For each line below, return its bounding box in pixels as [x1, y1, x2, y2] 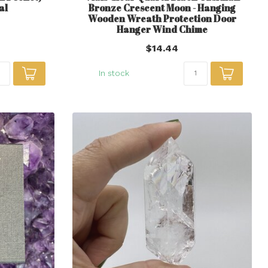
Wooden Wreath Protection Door [88, 12, 236, 25]
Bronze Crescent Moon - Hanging [89, 1, 236, 14]
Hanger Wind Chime [117, 23, 208, 35]
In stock [98, 68, 129, 78]
